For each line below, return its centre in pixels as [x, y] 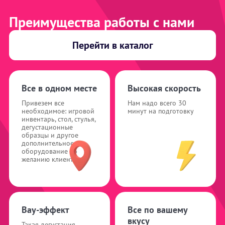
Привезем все [43, 103]
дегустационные [47, 127]
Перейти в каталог [113, 45]
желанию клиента [49, 159]
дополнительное [48, 143]
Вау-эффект [45, 210]
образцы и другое [50, 135]
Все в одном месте [59, 88]
